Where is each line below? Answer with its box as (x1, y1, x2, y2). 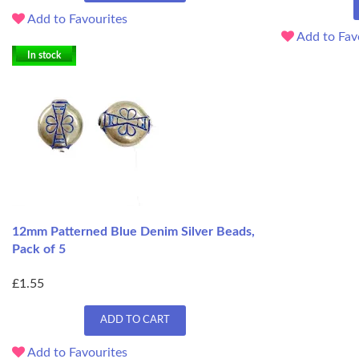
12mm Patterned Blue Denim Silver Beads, (12, 224, 255, 238)
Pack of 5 (12, 242, 66, 256)
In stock (27, 50, 61, 60)
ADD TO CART (99, 315, 170, 326)
